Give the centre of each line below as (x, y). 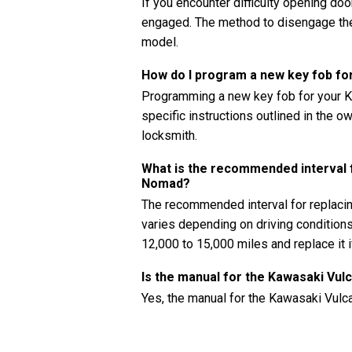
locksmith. (169, 136)
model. (160, 42)
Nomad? (166, 183)
